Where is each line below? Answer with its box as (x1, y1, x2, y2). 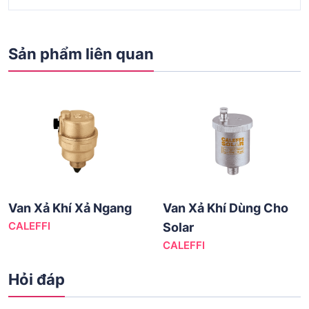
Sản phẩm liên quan (8, 44, 154, 63)
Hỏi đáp (8, 270, 65, 288)
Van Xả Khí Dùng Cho (163, 200, 288, 215)
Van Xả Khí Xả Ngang (8, 200, 132, 215)
